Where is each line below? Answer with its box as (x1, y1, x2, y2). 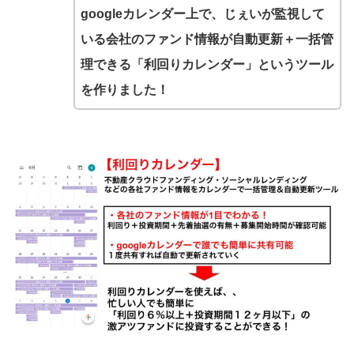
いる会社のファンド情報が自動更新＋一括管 (80, 32, 333, 46)
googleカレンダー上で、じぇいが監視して (80, 6, 325, 21)
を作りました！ (80, 82, 169, 96)
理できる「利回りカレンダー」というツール (80, 57, 333, 71)
